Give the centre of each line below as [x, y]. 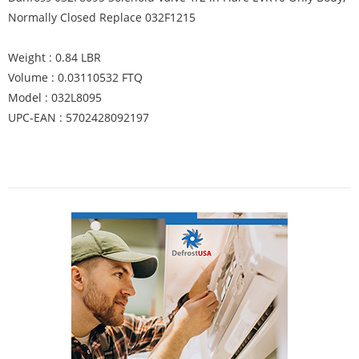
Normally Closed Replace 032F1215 [102, 17]
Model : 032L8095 [55, 97]
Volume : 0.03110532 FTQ [75, 77]
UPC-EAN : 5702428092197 [79, 117]
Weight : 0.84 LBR [54, 57]
